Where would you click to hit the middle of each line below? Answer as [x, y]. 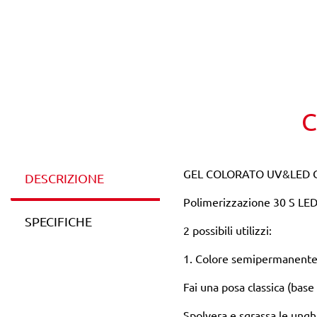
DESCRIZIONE [64, 178]
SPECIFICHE [58, 221]
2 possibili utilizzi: [227, 230]
